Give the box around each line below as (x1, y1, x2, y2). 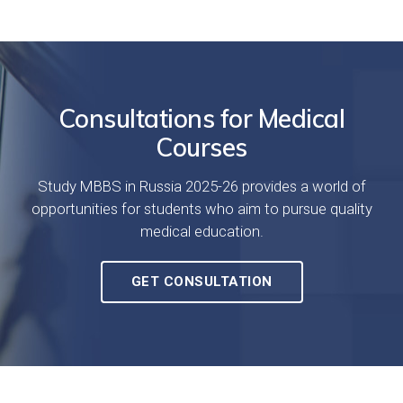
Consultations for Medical (58, 102, 345, 134)
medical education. (139, 221, 264, 240)
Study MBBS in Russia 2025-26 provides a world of (37, 176, 366, 195)
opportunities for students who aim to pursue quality (31, 199, 372, 218)
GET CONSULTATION (130, 273, 273, 290)
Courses (156, 130, 247, 163)
